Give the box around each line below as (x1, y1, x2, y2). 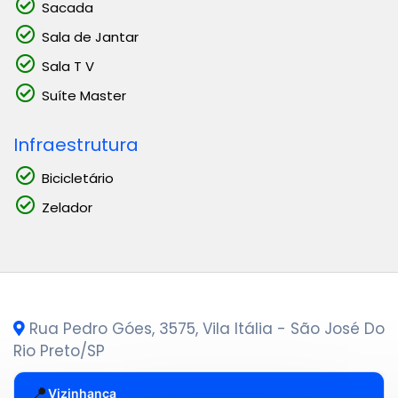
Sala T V (42, 57, 94, 76)
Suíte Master (42, 86, 126, 105)
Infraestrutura (13, 132, 139, 157)
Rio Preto (13, 340, 80, 362)
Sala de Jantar (42, 28, 139, 46)
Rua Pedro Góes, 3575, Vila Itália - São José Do (25, 318, 385, 339)
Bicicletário (42, 169, 114, 187)
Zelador (42, 198, 92, 217)
